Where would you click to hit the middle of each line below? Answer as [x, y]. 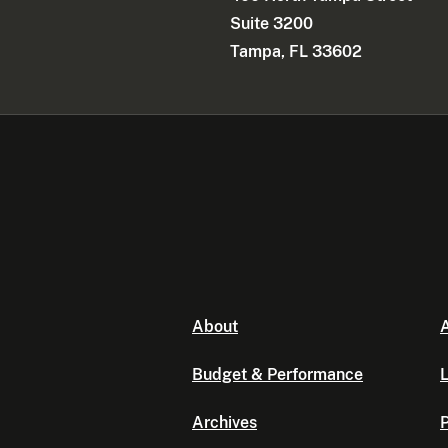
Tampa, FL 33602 [296, 52]
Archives [224, 423]
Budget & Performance [277, 375]
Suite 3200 [272, 24]
